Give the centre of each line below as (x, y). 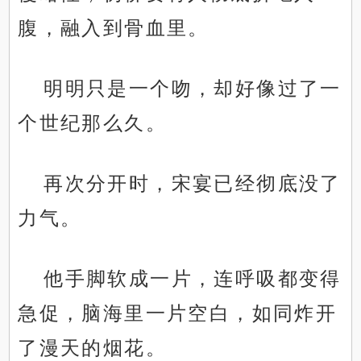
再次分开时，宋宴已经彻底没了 (193, 184)
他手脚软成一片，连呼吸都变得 (193, 279)
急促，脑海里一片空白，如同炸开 (178, 313)
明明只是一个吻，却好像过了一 (193, 89)
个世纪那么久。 (93, 123)
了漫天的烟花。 (93, 348)
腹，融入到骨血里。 (114, 28)
